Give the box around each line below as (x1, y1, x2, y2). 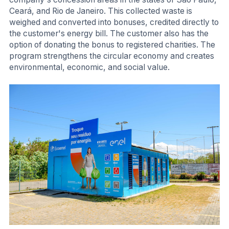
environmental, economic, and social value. (9, 62, 170, 73)
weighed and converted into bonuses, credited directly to (9, 17, 219, 28)
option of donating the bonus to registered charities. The (9, 40, 215, 50)
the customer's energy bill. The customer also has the (9, 29, 209, 39)
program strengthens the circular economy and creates (9, 51, 214, 61)
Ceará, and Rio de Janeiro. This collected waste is (9, 6, 192, 16)
